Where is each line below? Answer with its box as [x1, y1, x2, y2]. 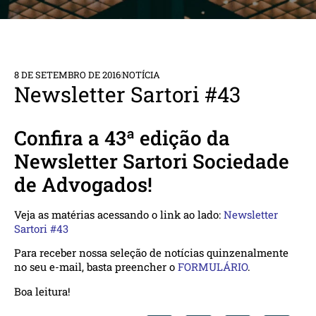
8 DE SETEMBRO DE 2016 [14, 68, 121, 82]
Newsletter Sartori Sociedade [14, 148, 289, 175]
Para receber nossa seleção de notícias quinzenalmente [14, 245, 288, 260]
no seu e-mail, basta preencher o [14, 260, 178, 274]
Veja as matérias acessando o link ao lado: [14, 207, 224, 222]
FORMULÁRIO [178, 260, 248, 274]
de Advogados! [14, 171, 152, 198]
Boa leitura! [14, 284, 71, 298]
